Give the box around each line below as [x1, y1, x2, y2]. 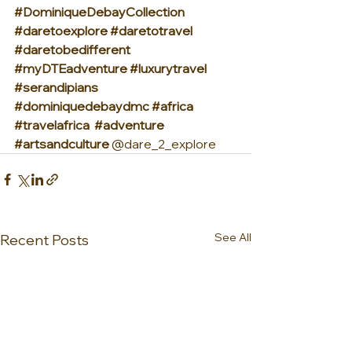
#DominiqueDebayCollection [14, 3, 185, 20]
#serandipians [14, 79, 98, 95]
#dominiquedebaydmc [14, 97, 149, 114]
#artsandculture [14, 135, 109, 152]
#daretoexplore [14, 22, 108, 38]
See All [214, 229, 251, 244]
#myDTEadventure [14, 60, 127, 76]
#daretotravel [110, 22, 192, 38]
